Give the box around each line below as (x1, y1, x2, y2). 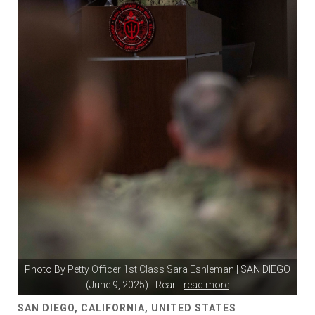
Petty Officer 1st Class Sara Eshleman (67, 264, 234, 275)
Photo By (25, 264, 67, 275)
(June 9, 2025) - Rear (86, 279, 175, 290)
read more (184, 279, 229, 290)
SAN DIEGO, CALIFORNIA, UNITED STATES (18, 302, 236, 314)
